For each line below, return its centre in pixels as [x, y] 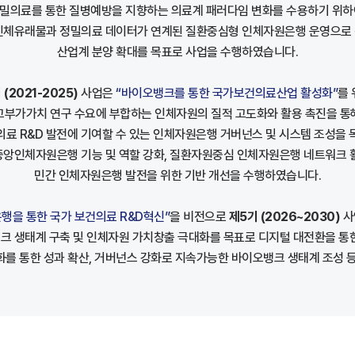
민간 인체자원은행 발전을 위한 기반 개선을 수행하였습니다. [177, 176]
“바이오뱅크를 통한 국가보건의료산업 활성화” [227, 93]
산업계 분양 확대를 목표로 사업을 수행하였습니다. [177, 52]
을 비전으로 [199, 217]
